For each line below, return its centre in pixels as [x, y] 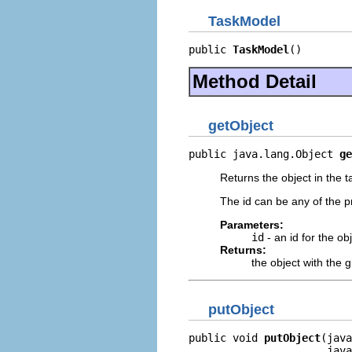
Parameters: [252, 224]
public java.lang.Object [264, 154]
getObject [241, 125]
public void [226, 338]
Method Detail [255, 81]
